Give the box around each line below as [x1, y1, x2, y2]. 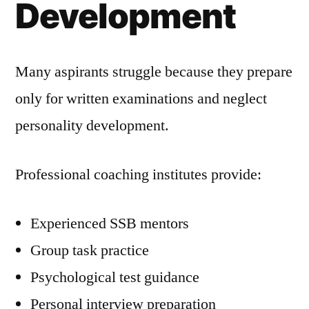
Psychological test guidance [30, 268, 199, 287]
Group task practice [30, 241, 149, 260]
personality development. [15, 116, 169, 135]
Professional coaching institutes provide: [15, 165, 261, 184]
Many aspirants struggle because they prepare [15, 62, 292, 81]
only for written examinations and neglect [15, 89, 267, 108]
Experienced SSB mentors [30, 214, 189, 233]
